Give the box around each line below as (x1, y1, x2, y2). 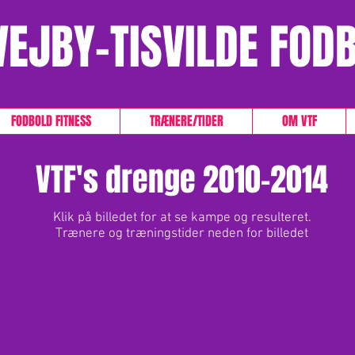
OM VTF (281, 112, 317, 130)
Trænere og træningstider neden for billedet (55, 225, 308, 242)
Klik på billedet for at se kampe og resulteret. (52, 209, 311, 226)
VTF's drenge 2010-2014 (35, 155, 328, 203)
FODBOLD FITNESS (10, 112, 91, 130)
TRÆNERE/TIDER (149, 112, 223, 130)
